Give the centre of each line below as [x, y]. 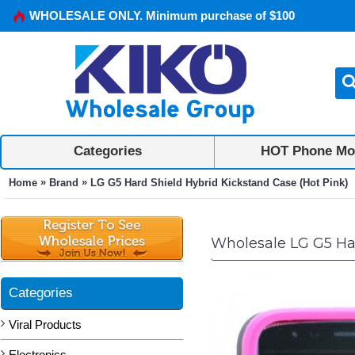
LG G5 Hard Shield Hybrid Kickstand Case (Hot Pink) [219, 182]
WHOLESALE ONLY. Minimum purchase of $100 [162, 15]
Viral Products [45, 324]
